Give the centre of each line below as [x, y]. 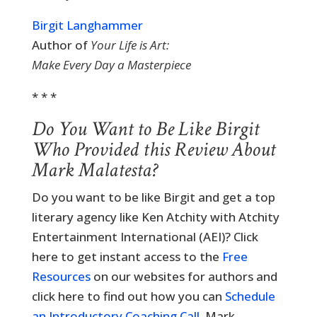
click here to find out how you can [128, 296]
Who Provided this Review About [153, 149]
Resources [61, 276]
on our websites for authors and [184, 276]
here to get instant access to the [127, 257]
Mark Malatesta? [94, 170]
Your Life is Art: [129, 45]
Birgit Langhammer [87, 25]
